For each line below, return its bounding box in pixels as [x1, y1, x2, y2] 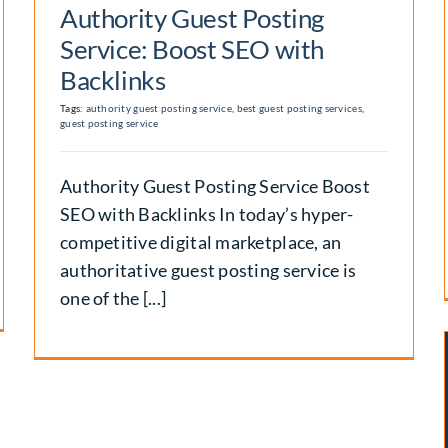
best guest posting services [236, 101, 362, 114]
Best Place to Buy [151, 401, 361, 436]
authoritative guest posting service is [59, 258, 357, 281]
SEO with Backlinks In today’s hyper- [59, 202, 354, 225]
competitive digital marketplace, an [59, 230, 342, 253]
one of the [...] [59, 286, 167, 309]
